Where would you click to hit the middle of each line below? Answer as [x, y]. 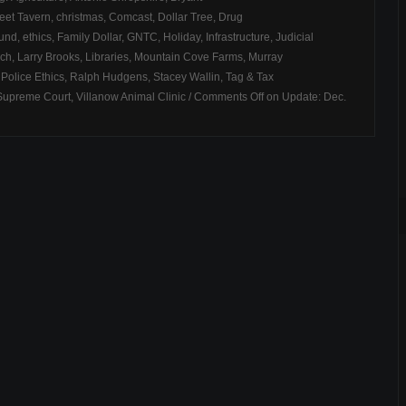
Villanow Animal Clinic [131, 97]
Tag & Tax [250, 77]
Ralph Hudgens [109, 77]
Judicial [295, 37]
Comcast [130, 17]
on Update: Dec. [305, 97]
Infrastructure [238, 37]
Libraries [107, 57]
